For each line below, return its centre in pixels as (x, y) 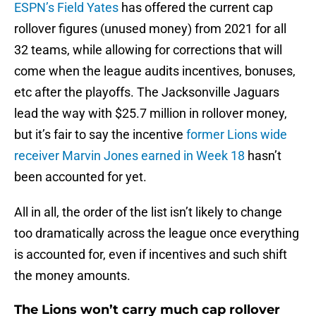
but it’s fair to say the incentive (100, 135)
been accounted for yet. (80, 177)
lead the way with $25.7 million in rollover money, (151, 114)
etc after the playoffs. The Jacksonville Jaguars (147, 92)
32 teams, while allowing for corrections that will (148, 50)
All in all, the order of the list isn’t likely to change (148, 212)
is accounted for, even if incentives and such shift (151, 255)
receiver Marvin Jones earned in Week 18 (129, 156)
